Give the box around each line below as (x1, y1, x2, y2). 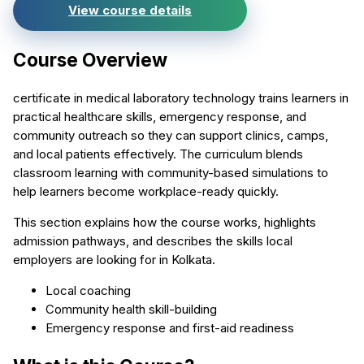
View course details (68, 2, 192, 19)
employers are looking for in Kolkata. (13, 252, 215, 268)
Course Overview (13, 48, 167, 71)
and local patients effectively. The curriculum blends (13, 146, 303, 162)
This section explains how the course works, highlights (13, 214, 316, 231)
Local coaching (45, 283, 131, 299)
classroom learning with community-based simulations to (13, 165, 328, 181)
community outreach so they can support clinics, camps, (13, 128, 328, 144)
